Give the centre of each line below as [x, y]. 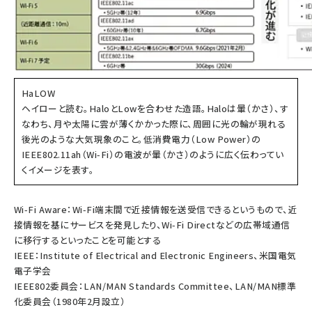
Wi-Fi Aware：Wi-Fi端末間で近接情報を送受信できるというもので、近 [156, 209]
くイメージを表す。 [58, 170]
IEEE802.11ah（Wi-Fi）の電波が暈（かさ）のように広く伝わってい [153, 154]
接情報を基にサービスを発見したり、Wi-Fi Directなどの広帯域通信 [152, 225]
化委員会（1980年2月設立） [70, 301]
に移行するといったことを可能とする [88, 240]
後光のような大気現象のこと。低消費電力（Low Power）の [141, 139]
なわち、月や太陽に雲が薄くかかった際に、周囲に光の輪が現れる [154, 124]
